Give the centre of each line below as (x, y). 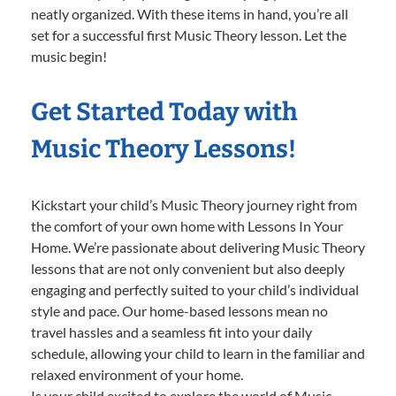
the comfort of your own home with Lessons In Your (187, 226)
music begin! (69, 57)
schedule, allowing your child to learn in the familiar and (198, 354)
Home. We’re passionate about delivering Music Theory (198, 247)
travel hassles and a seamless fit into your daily (171, 332)
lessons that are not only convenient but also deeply (188, 269)
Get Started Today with (164, 112)
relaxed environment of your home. (137, 375)
